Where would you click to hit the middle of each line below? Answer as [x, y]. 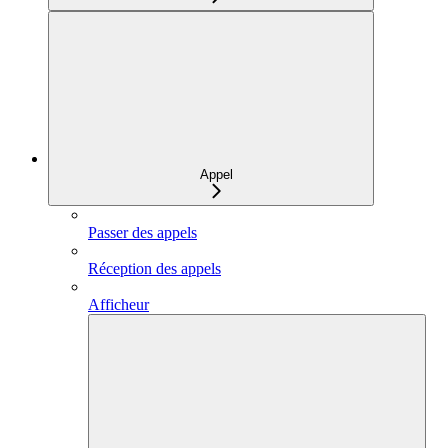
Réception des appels [154, 268]
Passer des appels [142, 232]
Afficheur [118, 304]
